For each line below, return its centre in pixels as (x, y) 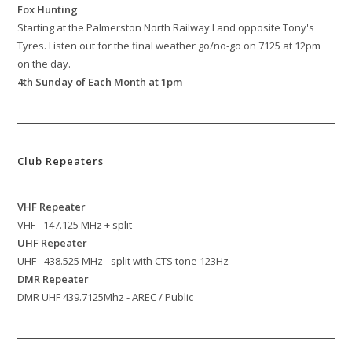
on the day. (44, 64)
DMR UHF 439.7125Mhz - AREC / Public (106, 297)
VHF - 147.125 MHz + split (75, 225)
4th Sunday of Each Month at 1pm (100, 82)
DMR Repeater (53, 279)
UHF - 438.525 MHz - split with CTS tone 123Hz (123, 261)
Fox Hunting (48, 10)
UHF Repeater (53, 243)
